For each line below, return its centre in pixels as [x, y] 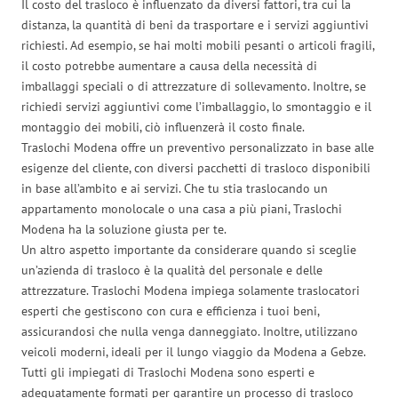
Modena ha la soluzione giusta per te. [124, 229]
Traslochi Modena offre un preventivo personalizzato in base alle [198, 147]
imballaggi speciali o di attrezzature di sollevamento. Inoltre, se [194, 86]
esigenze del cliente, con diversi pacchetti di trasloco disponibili [196, 167]
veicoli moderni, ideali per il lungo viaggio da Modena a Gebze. [194, 351]
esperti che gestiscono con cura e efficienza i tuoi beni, [170, 310]
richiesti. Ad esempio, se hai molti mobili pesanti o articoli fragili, [198, 45]
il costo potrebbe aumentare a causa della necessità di [169, 65]
